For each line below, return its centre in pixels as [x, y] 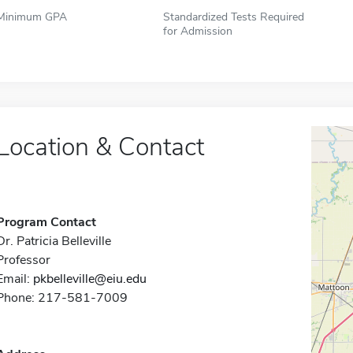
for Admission [198, 31]
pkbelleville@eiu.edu [89, 279]
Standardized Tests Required [234, 17]
